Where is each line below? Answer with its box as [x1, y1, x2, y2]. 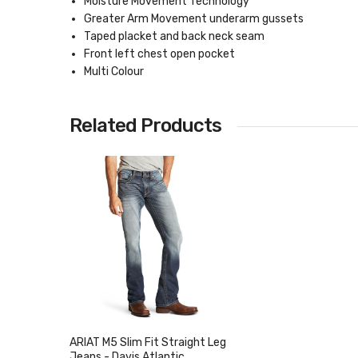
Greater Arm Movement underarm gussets [84, 12, 304, 26]
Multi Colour [84, 65, 144, 78]
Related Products [70, 114, 221, 137]
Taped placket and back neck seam [84, 30, 265, 43]
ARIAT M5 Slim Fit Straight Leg [70, 336, 226, 349]
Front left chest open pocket [84, 47, 235, 61]
